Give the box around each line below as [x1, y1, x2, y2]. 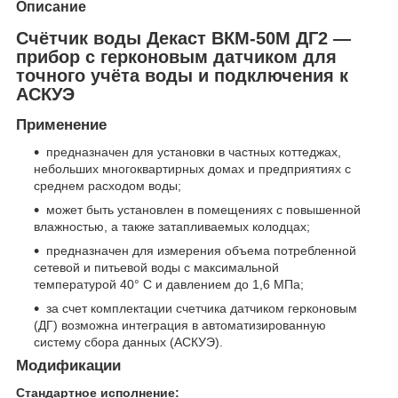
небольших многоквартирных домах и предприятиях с [34, 162, 351, 177]
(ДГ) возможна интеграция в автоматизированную [34, 318, 326, 333]
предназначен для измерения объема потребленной [46, 243, 356, 259]
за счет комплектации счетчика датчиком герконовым [46, 301, 357, 316]
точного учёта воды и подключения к [16, 65, 348, 85]
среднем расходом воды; [34, 179, 181, 194]
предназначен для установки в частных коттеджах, [46, 145, 341, 160]
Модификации [16, 357, 121, 375]
